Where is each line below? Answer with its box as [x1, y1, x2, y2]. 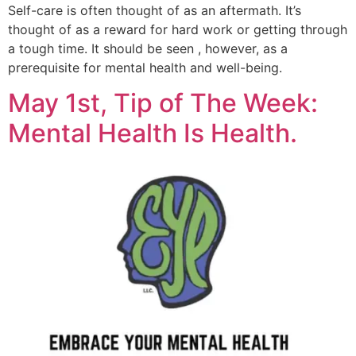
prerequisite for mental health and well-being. [8, 59, 282, 75]
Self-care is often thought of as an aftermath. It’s [8, 2, 301, 18]
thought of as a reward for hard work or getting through [8, 21, 347, 37]
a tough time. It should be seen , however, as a [8, 40, 288, 56]
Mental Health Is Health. [8, 117, 297, 149]
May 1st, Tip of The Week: [8, 87, 318, 118]
